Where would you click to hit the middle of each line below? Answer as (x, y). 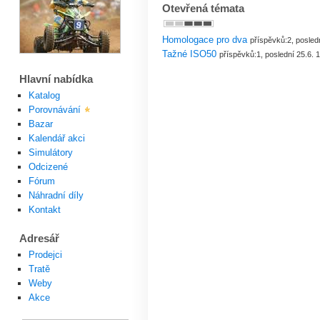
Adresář (39, 239)
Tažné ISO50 (189, 54)
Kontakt (44, 210)
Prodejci (45, 255)
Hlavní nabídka (56, 80)
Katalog (44, 96)
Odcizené (48, 167)
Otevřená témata (203, 9)
